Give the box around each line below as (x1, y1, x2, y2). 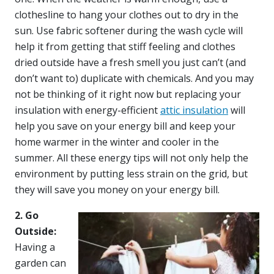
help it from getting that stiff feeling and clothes (15, 39, 235, 53)
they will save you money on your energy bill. (15, 182, 220, 196)
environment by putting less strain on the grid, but (15, 166, 248, 180)
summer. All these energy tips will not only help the (15, 150, 248, 165)
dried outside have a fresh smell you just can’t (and (15, 55, 246, 69)
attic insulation (160, 103, 228, 117)
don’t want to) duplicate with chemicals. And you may (15, 71, 254, 85)
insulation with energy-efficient (15, 103, 160, 117)
